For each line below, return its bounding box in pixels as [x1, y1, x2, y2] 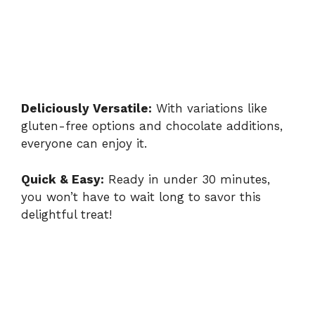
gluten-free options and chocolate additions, [21, 119, 283, 134]
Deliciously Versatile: [21, 101, 152, 116]
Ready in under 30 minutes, [104, 172, 270, 186]
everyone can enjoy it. [21, 136, 147, 151]
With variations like [152, 101, 267, 116]
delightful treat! [21, 207, 112, 221]
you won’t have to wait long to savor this [21, 189, 261, 204]
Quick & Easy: [21, 172, 104, 186]
